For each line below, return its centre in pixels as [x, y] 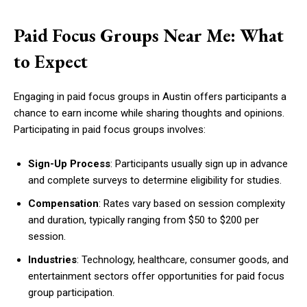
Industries [52, 260]
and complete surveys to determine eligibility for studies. [155, 180]
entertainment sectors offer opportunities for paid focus [156, 276]
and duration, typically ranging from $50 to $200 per [144, 220]
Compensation [63, 204]
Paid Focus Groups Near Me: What [149, 35]
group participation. [71, 293]
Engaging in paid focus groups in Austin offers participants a [150, 97]
